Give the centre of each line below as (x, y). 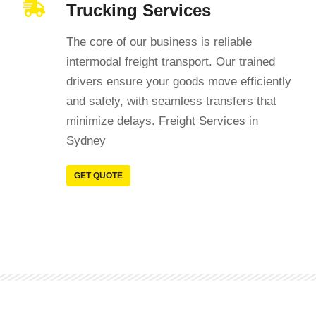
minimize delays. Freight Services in (163, 121)
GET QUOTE (99, 176)
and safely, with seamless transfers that (172, 101)
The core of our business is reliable (159, 42)
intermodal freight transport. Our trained (171, 62)
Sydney (86, 141)
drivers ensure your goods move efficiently (179, 81)
